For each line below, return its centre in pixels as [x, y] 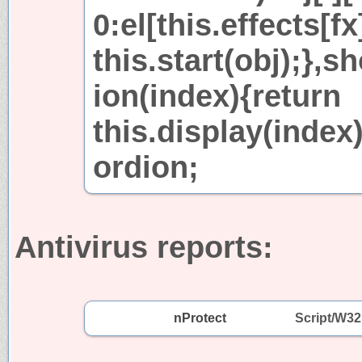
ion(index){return [217, 95]
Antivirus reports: [144, 246]
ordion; [146, 166]
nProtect [200, 318]
